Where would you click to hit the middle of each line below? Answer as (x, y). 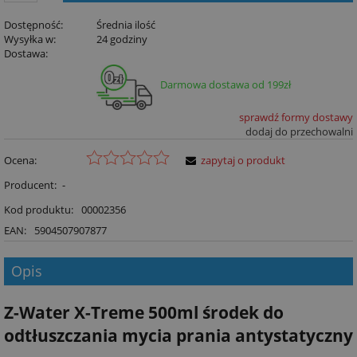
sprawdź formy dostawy (296, 118)
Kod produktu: (39, 210)
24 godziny (122, 39)
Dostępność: (33, 25)
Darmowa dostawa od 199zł (225, 84)
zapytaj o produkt (243, 161)
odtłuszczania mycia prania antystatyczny (178, 335)
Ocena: (20, 161)
